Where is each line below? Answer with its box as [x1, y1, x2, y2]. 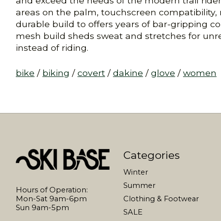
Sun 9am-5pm [16, 203, 69, 212]
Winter [123, 167, 148, 177]
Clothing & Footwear [123, 194, 199, 204]
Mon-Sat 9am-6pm [16, 194, 87, 203]
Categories [123, 148, 180, 161]
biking [42, 67, 70, 78]
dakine [113, 67, 143, 78]
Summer [123, 181, 155, 190]
